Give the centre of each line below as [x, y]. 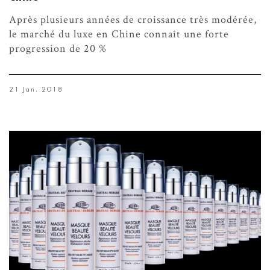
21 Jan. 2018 [36, 90]
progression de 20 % [58, 49]
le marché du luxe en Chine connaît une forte [119, 34]
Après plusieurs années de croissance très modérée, [133, 20]
